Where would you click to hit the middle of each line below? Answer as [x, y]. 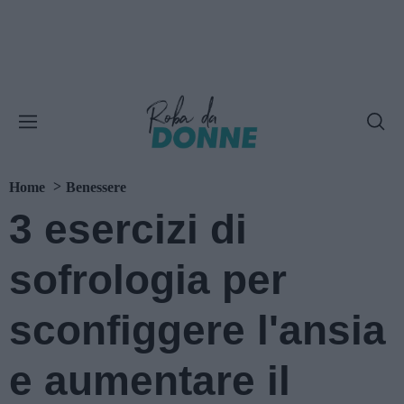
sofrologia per [148, 280]
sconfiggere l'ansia [197, 330]
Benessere [96, 187]
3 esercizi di [128, 229]
